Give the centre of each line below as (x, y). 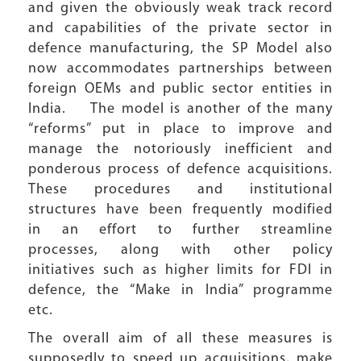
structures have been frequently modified (180, 210)
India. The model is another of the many (180, 109)
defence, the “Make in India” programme (180, 290)
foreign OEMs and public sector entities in (180, 89)
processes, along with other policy (180, 250)
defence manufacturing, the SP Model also (180, 49)
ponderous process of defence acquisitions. (180, 170)
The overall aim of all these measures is (180, 339)
